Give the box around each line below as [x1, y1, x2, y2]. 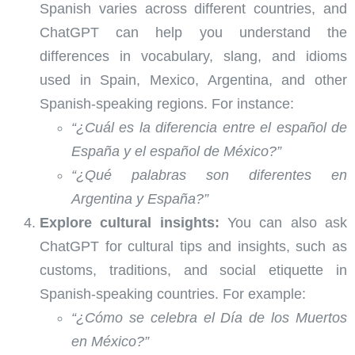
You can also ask [219, 215, 348, 231]
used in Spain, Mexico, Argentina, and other [40, 72, 347, 89]
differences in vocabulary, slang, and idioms [40, 48, 347, 65]
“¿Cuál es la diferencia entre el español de [71, 120, 347, 136]
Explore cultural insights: [40, 215, 219, 231]
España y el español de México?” [71, 143, 281, 160]
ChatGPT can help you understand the [40, 25, 347, 41]
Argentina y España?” [71, 191, 208, 208]
